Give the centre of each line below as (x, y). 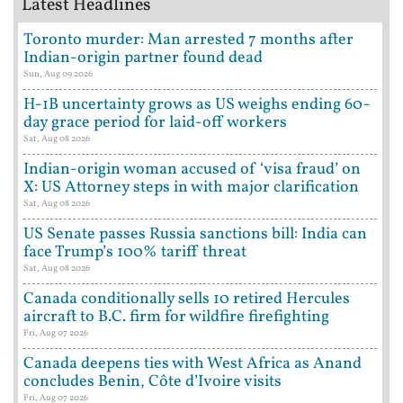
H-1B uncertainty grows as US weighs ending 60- (197, 104)
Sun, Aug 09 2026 (58, 73)
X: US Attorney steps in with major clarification (191, 187)
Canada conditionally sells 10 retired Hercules (187, 299)
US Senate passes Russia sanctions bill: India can (195, 234)
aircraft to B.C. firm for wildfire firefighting (176, 317)
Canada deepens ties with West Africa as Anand (193, 363)
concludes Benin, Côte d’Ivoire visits (152, 381)
